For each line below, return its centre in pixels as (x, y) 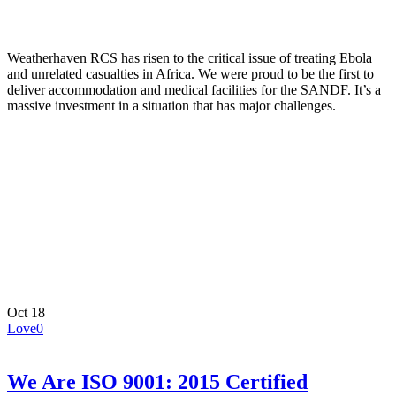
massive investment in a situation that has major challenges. (171, 106)
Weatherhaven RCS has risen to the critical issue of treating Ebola (190, 58)
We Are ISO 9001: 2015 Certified (157, 382)
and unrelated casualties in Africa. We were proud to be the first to (190, 74)
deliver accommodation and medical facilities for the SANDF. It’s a (194, 90)
